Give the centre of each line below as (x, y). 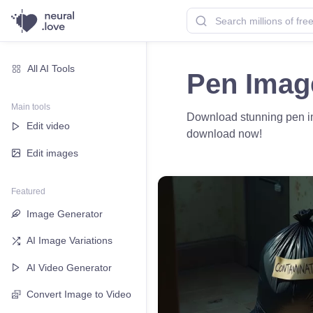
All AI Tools (51, 68)
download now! (224, 134)
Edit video (48, 126)
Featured (28, 191)
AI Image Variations (70, 241)
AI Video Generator (69, 267)
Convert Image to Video (79, 294)
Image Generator (65, 213)
